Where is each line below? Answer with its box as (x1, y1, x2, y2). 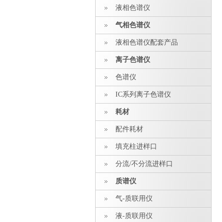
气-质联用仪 (115, 195, 153, 202)
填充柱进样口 (115, 143, 157, 150)
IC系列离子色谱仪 (115, 91, 171, 98)
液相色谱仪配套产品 (115, 39, 178, 46)
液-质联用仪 (115, 212, 153, 220)
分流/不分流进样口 (115, 160, 173, 167)
